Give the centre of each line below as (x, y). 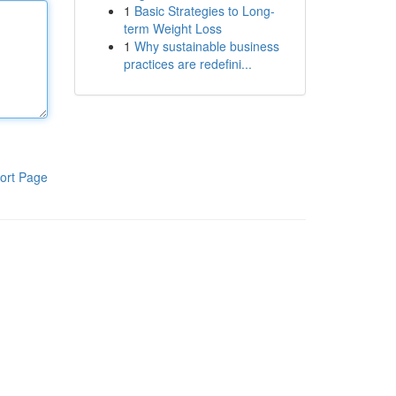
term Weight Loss (172, 28)
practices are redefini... (187, 64)
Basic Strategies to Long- (204, 11)
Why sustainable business (206, 46)
